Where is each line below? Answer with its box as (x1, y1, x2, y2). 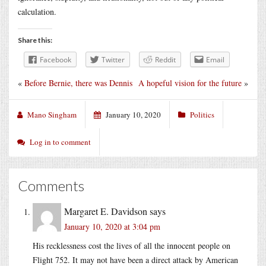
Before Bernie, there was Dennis (24, 77, 132, 88)
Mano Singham (27, 109, 77, 120)
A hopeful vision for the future (138, 77, 242, 88)
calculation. (18, 5, 56, 17)
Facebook (40, 54, 71, 65)
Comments (18, 176, 84, 194)
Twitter (102, 54, 125, 65)
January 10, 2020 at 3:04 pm (64, 220, 160, 232)
